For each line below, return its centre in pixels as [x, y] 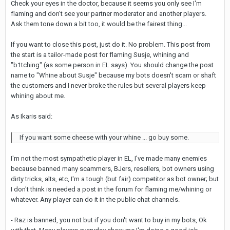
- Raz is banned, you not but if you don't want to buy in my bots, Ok [109, 220]
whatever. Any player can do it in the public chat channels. [95, 199]
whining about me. [38, 96]
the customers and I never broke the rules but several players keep [108, 85]
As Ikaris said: [32, 116]
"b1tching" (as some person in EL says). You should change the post [112, 65]
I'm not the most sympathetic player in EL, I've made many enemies [109, 158]
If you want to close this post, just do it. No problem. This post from [111, 44]
